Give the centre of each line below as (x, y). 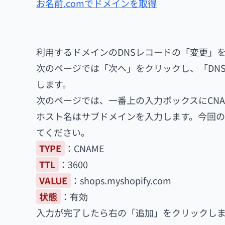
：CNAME (84, 148)
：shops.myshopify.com (121, 180)
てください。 (63, 132)
